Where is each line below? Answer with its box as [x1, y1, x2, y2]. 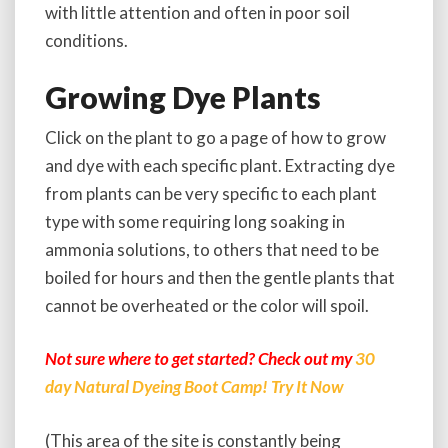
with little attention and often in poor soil [45, 2, 350, 23]
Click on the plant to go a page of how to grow [45, 126, 386, 148]
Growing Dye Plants [45, 78, 321, 115]
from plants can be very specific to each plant [45, 182, 377, 204]
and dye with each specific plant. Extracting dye [45, 154, 395, 176]
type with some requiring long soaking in [45, 210, 345, 232]
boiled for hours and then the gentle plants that [45, 266, 395, 288]
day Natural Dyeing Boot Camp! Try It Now [45, 376, 343, 397]
